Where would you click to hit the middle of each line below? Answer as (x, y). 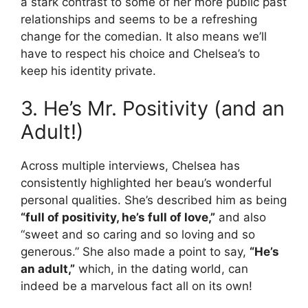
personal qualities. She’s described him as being (154, 200)
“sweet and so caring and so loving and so (138, 235)
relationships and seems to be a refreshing (139, 19)
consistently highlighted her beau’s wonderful (146, 183)
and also (241, 218)
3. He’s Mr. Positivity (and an (153, 109)
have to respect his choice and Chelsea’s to (140, 53)
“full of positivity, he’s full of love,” (118, 218)
